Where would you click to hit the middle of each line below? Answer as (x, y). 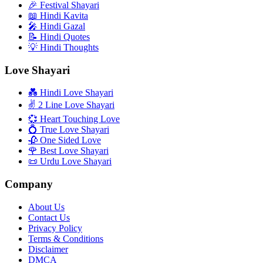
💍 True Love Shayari (69, 130)
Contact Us (49, 217)
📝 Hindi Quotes (59, 36)
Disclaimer (48, 249)
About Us (46, 207)
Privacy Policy (55, 228)
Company (29, 184)
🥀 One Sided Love (65, 140)
